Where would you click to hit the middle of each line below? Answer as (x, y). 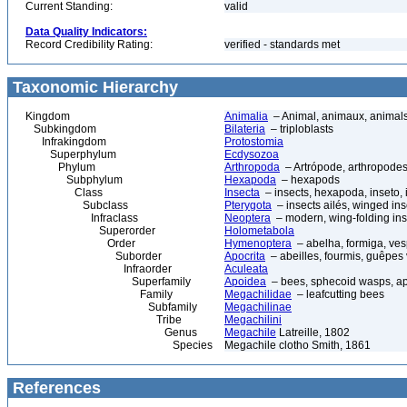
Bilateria (245, 129)
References (55, 388)
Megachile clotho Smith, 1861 (298, 345)
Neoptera (248, 218)
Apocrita (245, 256)
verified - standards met (282, 45)
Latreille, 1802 (313, 333)
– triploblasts (299, 129)
